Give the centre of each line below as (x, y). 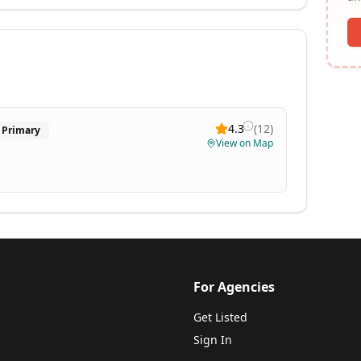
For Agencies (234, 287)
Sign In (213, 340)
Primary (21, 130)
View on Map (245, 143)
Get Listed (220, 317)
